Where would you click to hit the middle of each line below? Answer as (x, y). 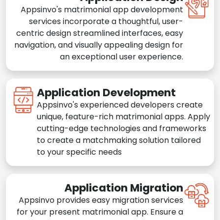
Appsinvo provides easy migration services (101, 200)
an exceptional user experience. (122, 57)
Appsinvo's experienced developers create (120, 105)
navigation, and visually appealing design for (99, 45)
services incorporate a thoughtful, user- (106, 22)
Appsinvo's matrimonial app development (102, 10)
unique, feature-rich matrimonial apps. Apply (124, 117)
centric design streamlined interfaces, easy (100, 33)
